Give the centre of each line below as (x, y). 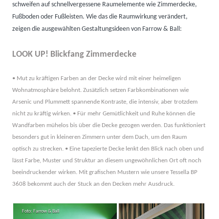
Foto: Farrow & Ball (41, 211)
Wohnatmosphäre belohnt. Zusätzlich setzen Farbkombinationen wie (100, 90)
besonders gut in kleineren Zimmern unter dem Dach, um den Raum (99, 137)
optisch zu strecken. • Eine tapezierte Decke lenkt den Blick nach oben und (108, 149)
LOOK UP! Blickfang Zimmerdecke (74, 55)
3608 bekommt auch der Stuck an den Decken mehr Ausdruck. (93, 184)
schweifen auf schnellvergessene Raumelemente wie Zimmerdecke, (105, 5)
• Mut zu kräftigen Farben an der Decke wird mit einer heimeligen (97, 79)
